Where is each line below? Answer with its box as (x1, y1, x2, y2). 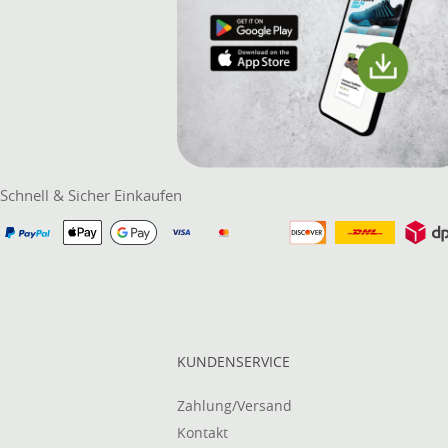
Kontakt (177, 423, 228, 443)
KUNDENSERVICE (177, 352, 290, 372)
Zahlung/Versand (177, 396, 292, 416)
